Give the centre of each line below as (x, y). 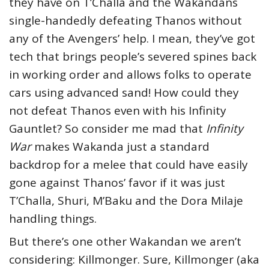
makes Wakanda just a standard (122, 147)
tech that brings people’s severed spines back (133, 56)
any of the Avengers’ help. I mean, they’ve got (132, 38)
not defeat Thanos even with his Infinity (118, 110)
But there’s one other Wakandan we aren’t (125, 241)
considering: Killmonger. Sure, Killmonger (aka (134, 259)
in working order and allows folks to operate (130, 74)
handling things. (53, 219)
